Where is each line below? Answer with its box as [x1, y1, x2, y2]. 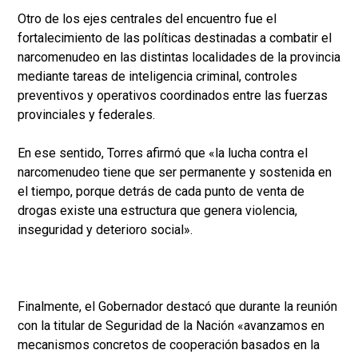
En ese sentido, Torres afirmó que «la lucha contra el [18, 145, 308, 161]
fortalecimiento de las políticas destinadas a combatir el [18, 30, 332, 46]
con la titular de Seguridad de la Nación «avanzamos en [18, 318, 324, 334]
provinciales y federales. [18, 107, 155, 123]
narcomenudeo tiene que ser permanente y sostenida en [18, 165, 332, 181]
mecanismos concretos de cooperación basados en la [18, 337, 320, 353]
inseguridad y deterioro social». [18, 222, 193, 238]
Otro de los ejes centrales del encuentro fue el [18, 11, 276, 27]
